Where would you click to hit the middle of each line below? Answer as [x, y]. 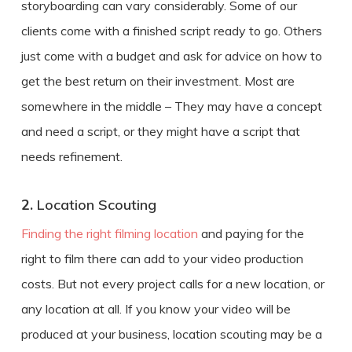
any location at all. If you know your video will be [156, 308]
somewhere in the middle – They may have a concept [171, 106]
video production [257, 258]
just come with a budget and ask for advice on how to [171, 55]
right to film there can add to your [115, 258]
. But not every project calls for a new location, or [188, 283]
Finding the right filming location [109, 233]
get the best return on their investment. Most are [158, 81]
